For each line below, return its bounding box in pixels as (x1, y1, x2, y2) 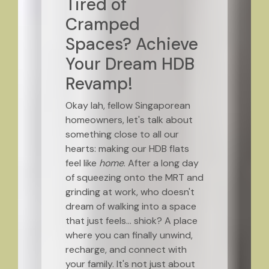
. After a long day (123, 157, 199, 169)
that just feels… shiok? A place (65, 214, 198, 227)
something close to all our (65, 128, 179, 141)
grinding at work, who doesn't (65, 186, 195, 198)
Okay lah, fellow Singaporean (65, 99, 190, 112)
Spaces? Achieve (65, 33, 198, 55)
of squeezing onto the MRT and (65, 171, 204, 184)
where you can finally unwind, (65, 229, 193, 241)
